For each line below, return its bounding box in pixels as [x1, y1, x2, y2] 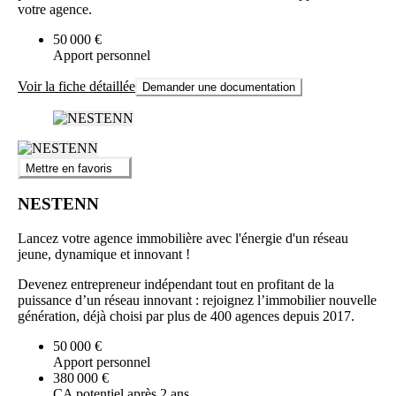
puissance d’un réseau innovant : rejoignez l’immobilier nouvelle [18, 293, 377, 308]
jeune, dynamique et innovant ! [18, 247, 190, 263]
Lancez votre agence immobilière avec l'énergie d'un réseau [18, 231, 348, 247]
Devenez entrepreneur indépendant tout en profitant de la [18, 277, 334, 293]
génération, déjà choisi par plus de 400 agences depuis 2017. [18, 308, 354, 324]
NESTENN [18, 194, 99, 214]
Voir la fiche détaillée [18, 79, 135, 95]
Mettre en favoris [26, 161, 112, 175]
